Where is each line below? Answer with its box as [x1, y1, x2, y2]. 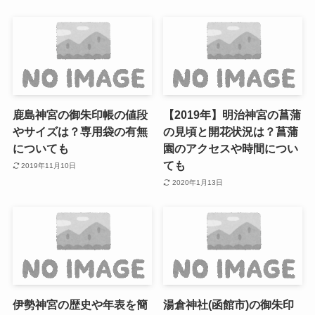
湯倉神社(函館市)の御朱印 [163, 298, 295, 311]
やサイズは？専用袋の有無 [12, 125, 148, 139]
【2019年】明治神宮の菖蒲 [163, 108, 302, 122]
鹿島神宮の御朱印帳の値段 [12, 108, 148, 122]
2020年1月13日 [172, 178, 223, 186]
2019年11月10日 [21, 161, 77, 169]
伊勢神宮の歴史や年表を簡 [12, 298, 148, 311]
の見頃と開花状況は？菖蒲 [163, 125, 299, 139]
